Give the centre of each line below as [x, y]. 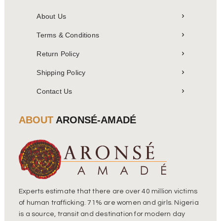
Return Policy [58, 54]
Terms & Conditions [68, 35]
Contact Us [55, 91]
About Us [51, 16]
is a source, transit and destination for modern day [102, 214]
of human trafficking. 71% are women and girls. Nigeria [109, 203]
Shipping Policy [61, 72]
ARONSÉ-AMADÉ [95, 120]
